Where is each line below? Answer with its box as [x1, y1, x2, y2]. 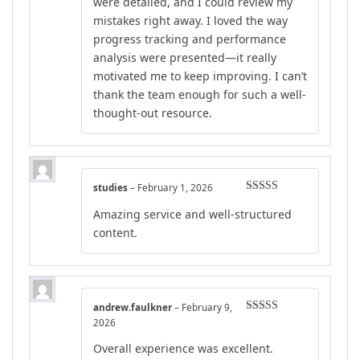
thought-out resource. [93, 105, 212, 121]
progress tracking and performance [93, 31, 286, 47]
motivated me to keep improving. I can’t [93, 68, 307, 84]
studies [93, 182, 130, 194]
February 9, [182, 301, 232, 313]
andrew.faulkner [93, 301, 174, 313]
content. [93, 224, 137, 240]
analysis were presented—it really [93, 50, 276, 66]
